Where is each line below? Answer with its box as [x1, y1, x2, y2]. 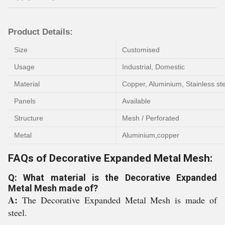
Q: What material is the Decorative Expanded [8, 172, 217, 183]
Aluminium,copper [122, 131, 179, 139]
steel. [8, 206, 27, 218]
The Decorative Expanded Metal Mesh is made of [22, 194, 217, 206]
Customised [122, 46, 160, 54]
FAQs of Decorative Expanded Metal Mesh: [8, 152, 212, 164]
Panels [14, 97, 36, 105]
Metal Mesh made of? [8, 183, 98, 193]
